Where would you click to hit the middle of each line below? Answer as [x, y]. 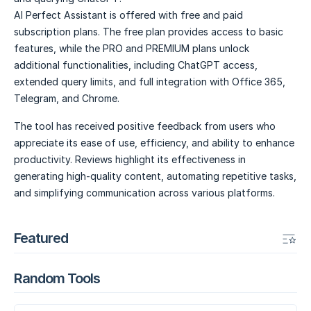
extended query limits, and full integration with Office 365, [150, 82]
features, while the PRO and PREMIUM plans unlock [132, 49]
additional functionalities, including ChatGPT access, [136, 65]
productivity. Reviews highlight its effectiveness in [130, 160]
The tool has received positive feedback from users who [145, 126]
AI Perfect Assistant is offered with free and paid [128, 15]
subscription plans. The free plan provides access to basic [149, 32]
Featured [41, 238]
